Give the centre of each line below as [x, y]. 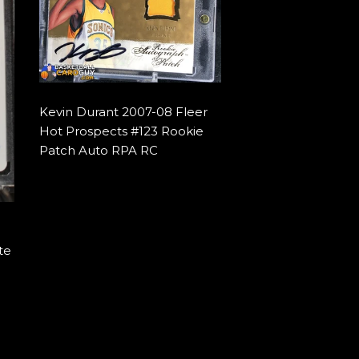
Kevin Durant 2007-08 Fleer [123, 112]
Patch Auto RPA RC [98, 150]
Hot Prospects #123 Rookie [121, 131]
